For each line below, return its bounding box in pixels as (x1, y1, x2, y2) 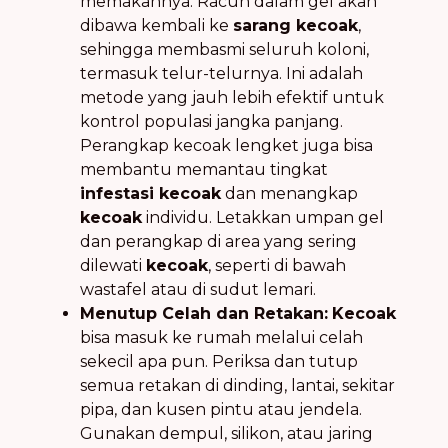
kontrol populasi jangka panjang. (80, 111, 343, 131)
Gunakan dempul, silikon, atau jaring (80, 423, 373, 443)
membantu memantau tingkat (80, 159, 328, 179)
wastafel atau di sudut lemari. (80, 279, 316, 299)
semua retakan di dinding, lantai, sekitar (80, 375, 395, 395)
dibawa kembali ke (80, 15, 233, 35)
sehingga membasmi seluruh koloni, (80, 39, 369, 59)
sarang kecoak (233, 15, 358, 35)
